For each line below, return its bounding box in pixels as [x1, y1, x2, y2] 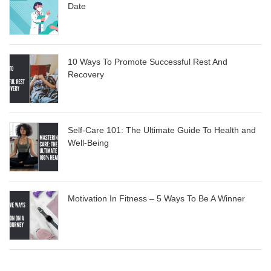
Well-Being [68, 138, 109, 148]
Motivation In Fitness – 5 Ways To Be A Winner [68, 194, 245, 204]
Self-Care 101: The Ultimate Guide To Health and [68, 125, 256, 135]
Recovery [68, 70, 104, 80]
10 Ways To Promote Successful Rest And [68, 57, 227, 67]
